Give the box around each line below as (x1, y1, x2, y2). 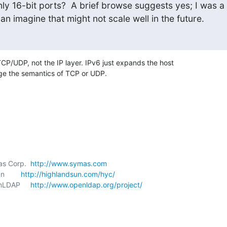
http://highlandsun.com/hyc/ (21, 170, 115, 178)
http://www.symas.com (30, 159, 107, 168)
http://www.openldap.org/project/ (30, 180, 142, 189)
